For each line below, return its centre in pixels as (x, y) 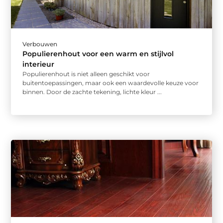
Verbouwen (40, 44)
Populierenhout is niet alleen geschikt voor (86, 74)
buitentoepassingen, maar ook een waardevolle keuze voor (111, 83)
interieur (39, 64)
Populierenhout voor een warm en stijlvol (98, 54)
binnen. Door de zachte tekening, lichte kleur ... (92, 92)
